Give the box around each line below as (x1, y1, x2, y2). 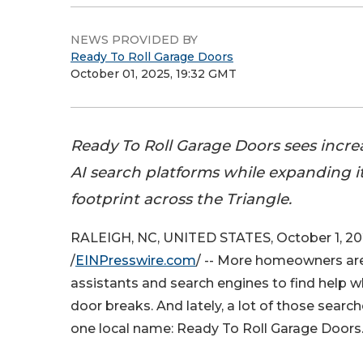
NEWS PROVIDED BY (70, 32, 198, 47)
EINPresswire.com (75, 253, 196, 269)
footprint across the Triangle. (70, 190, 292, 208)
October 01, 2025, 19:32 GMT (70, 66, 237, 81)
